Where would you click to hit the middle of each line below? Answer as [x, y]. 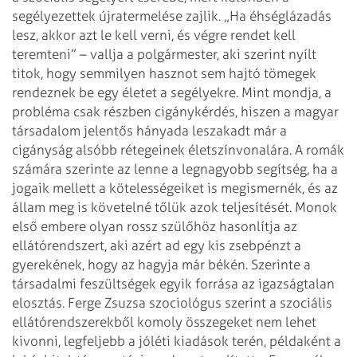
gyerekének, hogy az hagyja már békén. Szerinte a [161, 264]
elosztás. [40, 302]
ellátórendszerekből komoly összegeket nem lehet [164, 322]
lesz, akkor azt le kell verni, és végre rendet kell [154, 35]
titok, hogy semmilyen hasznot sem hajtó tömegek [164, 73]
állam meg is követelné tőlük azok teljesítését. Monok [175, 207]
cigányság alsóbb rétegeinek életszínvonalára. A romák [178, 149]
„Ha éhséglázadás [278, 16]
